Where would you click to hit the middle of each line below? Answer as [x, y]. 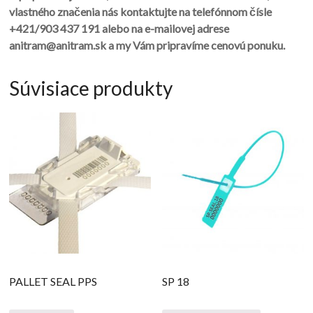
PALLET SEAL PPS [53, 282]
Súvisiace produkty [91, 88]
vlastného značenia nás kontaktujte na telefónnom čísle [141, 12]
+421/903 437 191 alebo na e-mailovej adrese [119, 29]
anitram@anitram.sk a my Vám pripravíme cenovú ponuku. [147, 45]
